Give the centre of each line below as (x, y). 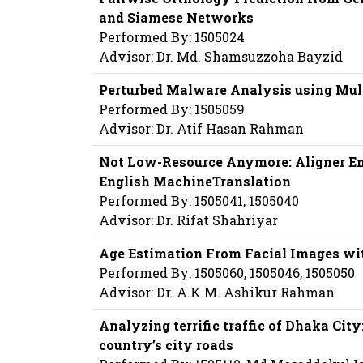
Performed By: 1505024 (172, 37)
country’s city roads (166, 345)
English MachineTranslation (195, 181)
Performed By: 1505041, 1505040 (199, 201)
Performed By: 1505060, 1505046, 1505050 (227, 273)
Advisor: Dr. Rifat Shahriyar (188, 220)
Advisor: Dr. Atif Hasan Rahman (201, 129)
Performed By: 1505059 (172, 109)
